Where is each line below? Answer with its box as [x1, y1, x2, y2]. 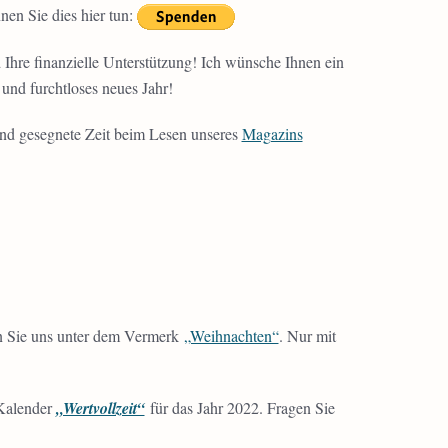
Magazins [241, 123, 303, 145]
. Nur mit [278, 325, 336, 346]
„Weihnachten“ [183, 325, 279, 346]
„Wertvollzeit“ [55, 397, 145, 419]
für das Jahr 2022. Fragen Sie [144, 397, 335, 418]
